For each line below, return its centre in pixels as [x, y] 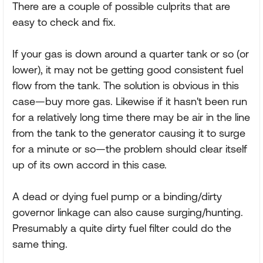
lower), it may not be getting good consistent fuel [128, 70]
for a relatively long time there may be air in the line [131, 117]
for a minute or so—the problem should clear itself [130, 149]
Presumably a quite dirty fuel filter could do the [122, 228]
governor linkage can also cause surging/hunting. [128, 212]
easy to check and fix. [64, 22]
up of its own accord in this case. [90, 165]
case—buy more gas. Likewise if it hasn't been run [130, 101]
